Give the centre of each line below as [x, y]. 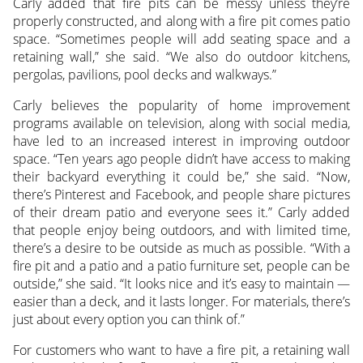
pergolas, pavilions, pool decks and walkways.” [144, 74]
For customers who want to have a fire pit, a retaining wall [181, 350]
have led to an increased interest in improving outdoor [181, 141]
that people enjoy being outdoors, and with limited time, [181, 230]
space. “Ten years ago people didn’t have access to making [181, 158]
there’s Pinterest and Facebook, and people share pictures [181, 194]
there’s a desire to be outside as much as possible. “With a [181, 248]
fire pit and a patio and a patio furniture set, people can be [181, 265]
